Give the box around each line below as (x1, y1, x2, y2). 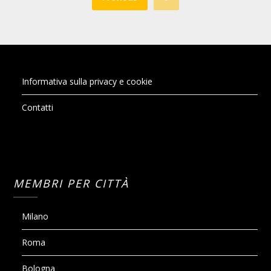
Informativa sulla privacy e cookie (22, 75, 153, 87)
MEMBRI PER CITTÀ (13, 175, 129, 191)
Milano (22, 210, 49, 222)
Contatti (22, 101, 54, 113)
